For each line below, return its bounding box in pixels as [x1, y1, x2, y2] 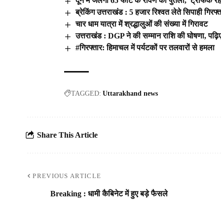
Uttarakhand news [103, 89, 158, 97]
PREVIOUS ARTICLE [33, 172, 102, 180]
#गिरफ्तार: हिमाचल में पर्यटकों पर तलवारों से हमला [75, 43, 215, 52]
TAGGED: [71, 89, 101, 97]
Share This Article [37, 131, 98, 140]
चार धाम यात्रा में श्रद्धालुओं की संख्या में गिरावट [75, 20, 208, 29]
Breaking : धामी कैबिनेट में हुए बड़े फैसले [50, 189, 168, 198]
